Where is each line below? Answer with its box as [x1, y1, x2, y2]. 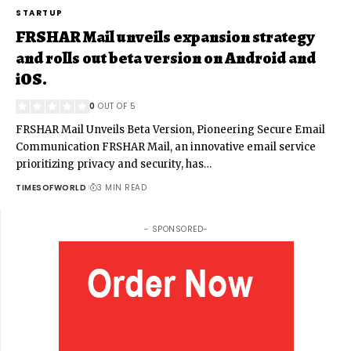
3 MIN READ [97, 181, 147, 194]
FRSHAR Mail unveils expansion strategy [16, 25, 314, 48]
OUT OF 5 [95, 100, 136, 113]
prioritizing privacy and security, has [16, 157, 204, 171]
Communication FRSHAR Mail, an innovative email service [16, 139, 316, 154]
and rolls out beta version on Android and [16, 46, 316, 69]
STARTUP [16, 6, 63, 19]
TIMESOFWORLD [16, 181, 86, 194]
